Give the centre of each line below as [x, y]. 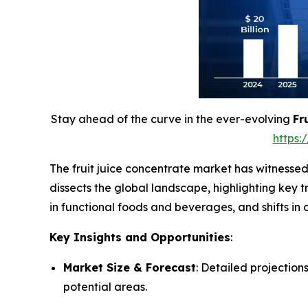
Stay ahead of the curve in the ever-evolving [172, 119]
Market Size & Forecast [130, 267]
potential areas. [105, 286]
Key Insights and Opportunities [140, 237]
